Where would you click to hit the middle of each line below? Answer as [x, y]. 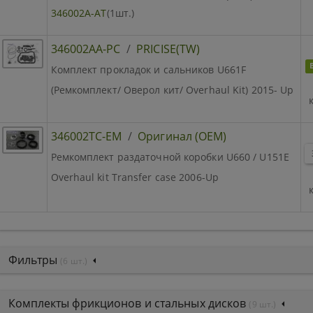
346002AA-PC [86, 49]
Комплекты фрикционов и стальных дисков [129, 303]
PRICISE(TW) [168, 49]
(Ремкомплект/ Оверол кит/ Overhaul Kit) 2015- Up [172, 89]
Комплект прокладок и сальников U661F [148, 69]
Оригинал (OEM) [182, 136]
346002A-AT [79, 13]
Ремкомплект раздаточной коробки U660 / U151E [170, 156]
